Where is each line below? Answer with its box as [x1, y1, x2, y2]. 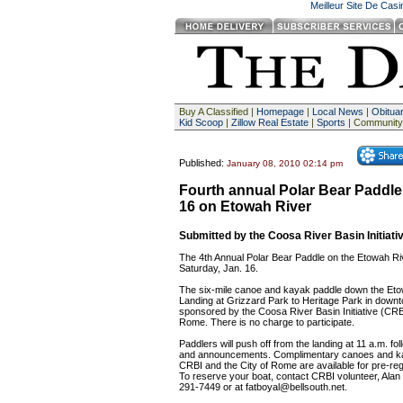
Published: [178, 157, 227, 168]
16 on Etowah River [178, 199, 311, 214]
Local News [311, 106, 363, 117]
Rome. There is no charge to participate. [178, 317, 354, 327]
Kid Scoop [178, 117, 223, 128]
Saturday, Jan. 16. [178, 263, 258, 273]
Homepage [255, 106, 304, 117]
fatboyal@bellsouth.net [245, 381, 345, 392]
